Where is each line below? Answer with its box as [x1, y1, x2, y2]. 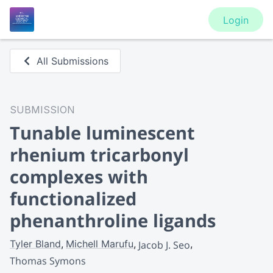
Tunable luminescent [10, 121, 195, 144]
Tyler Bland [10, 238, 61, 250]
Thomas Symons [10, 253, 86, 268]
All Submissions [37, 55, 109, 67]
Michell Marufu [66, 238, 133, 250]
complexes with [10, 165, 148, 188]
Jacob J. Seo [138, 238, 190, 252]
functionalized [10, 186, 136, 210]
